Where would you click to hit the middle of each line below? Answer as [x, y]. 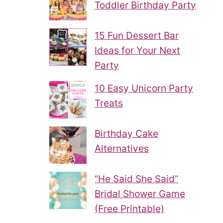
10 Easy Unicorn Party [144, 88]
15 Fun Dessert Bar [137, 35]
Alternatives [122, 148]
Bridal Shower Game [140, 194]
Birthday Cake [127, 133]
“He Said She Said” [137, 179]
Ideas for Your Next [138, 50]
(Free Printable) [130, 209]
